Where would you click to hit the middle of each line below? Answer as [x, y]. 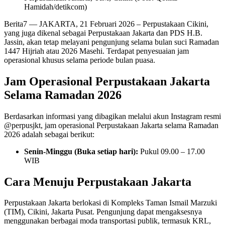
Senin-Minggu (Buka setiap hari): [81, 151]
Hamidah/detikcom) [55, 7]
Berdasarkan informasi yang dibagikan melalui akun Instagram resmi [113, 116]
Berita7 [16, 24]
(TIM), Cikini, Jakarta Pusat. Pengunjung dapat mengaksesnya [103, 212]
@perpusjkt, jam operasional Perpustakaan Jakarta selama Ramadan [111, 125]
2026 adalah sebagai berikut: [49, 134]
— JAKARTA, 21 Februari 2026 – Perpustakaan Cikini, [118, 24]
